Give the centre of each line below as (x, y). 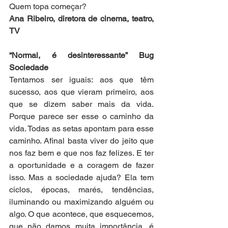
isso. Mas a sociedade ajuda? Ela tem (81, 178)
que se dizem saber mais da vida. (81, 104)
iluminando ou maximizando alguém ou (81, 202)
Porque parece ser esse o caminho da (81, 117)
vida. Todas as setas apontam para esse (81, 129)
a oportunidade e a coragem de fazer (81, 165)
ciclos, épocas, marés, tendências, (81, 190)
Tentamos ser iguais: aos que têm (81, 80)
